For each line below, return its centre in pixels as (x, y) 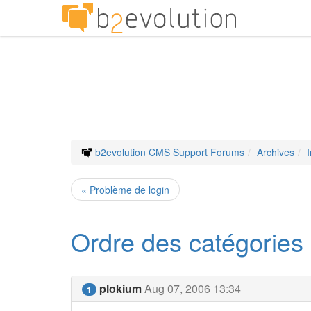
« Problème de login (125, 190)
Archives (276, 152)
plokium (120, 288)
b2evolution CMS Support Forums (170, 152)
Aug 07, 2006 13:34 (193, 288)
